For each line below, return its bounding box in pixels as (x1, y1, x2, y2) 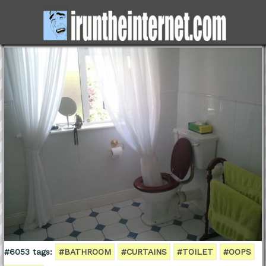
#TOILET (176, 246, 213, 256)
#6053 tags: (4, 246, 52, 256)
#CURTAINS (121, 246, 167, 256)
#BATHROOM (58, 246, 111, 256)
